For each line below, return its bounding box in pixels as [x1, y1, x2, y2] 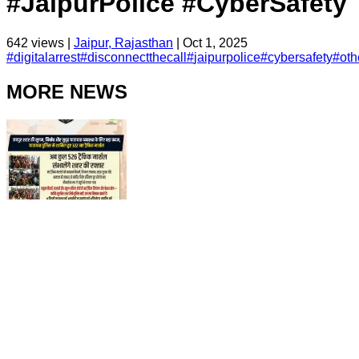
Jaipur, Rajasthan [74, 35, 173, 50]
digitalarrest [14, 50, 80, 64]
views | [28, 35, 74, 50]
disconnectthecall [87, 50, 187, 64]
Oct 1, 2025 [183, 35, 248, 50]
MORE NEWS [6, 80, 127, 103]
